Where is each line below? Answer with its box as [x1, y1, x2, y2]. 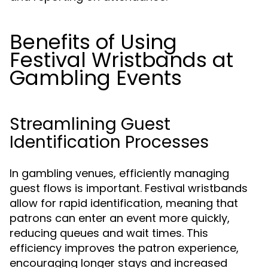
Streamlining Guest [10, 112, 170, 136]
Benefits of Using [10, 28, 177, 56]
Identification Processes [10, 130, 209, 154]
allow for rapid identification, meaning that [10, 196, 238, 211]
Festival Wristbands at [10, 45, 233, 74]
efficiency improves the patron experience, [10, 240, 239, 255]
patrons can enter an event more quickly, [10, 211, 230, 226]
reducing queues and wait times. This [10, 226, 208, 240]
